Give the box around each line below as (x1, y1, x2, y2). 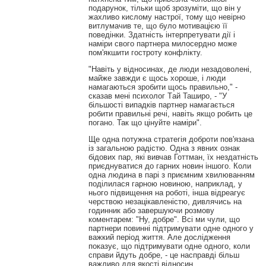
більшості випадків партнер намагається (88, 100, 235, 110)
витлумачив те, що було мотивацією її (88, 21, 227, 31)
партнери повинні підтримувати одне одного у (88, 224, 254, 233)
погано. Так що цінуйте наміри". (88, 118, 202, 128)
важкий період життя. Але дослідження (88, 233, 230, 242)
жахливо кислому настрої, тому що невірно (88, 12, 245, 22)
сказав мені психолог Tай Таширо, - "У (88, 91, 227, 101)
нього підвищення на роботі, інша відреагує (88, 188, 245, 198)
